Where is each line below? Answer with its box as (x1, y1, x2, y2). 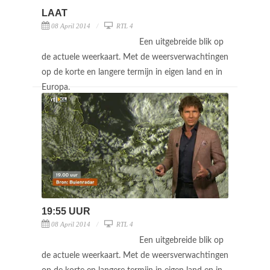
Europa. (42, 83, 72, 92)
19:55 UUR (42, 206, 90, 216)
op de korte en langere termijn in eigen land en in (42, 67, 222, 77)
